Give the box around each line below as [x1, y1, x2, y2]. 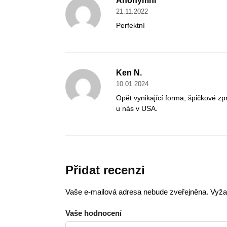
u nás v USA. [116, 104, 158, 113]
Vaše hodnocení [65, 208, 122, 217]
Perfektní [116, 21, 145, 30]
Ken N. [116, 68, 142, 78]
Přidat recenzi [65, 163, 145, 177]
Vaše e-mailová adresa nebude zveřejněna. [65, 187, 208, 197]
